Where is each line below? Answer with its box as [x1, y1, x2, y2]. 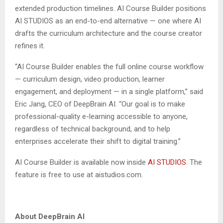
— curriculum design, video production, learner [15, 75, 165, 84]
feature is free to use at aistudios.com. [15, 170, 143, 180]
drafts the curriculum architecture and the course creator [15, 29, 202, 38]
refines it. [15, 41, 45, 51]
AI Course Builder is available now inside [15, 158, 148, 167]
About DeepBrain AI [15, 212, 85, 222]
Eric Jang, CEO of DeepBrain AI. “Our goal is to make [15, 100, 185, 109]
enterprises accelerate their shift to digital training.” [15, 137, 181, 146]
